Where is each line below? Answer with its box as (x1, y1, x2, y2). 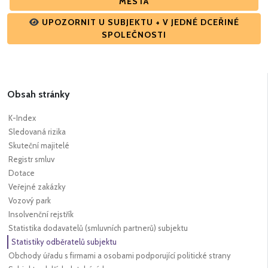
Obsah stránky (7, 89, 70, 100)
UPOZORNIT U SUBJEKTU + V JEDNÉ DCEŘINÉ (41, 17, 239, 28)
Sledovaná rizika (8, 127, 66, 137)
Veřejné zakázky (8, 182, 66, 192)
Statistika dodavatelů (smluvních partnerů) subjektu (8, 223, 188, 233)
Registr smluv (8, 154, 54, 165)
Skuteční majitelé (8, 141, 69, 151)
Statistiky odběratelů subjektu (11, 237, 117, 247)
